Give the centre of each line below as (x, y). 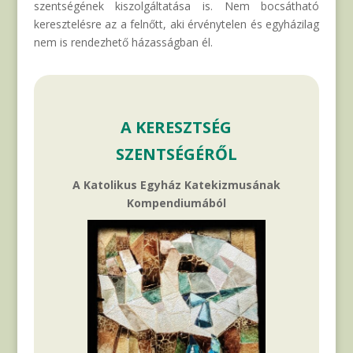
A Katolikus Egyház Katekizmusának (176, 185)
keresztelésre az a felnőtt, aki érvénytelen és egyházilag (176, 24)
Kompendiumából (176, 203)
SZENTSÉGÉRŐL (176, 154)
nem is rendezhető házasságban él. (123, 43)
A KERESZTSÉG (176, 128)
